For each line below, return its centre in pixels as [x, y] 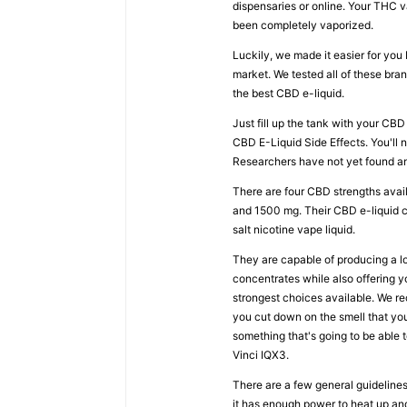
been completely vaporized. [303, 25]
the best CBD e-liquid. [288, 93]
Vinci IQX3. [261, 355]
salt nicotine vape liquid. [294, 229]
